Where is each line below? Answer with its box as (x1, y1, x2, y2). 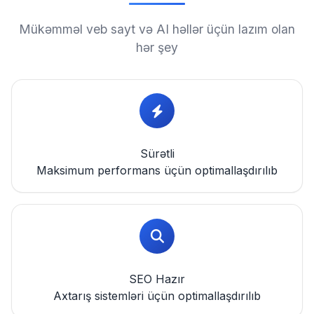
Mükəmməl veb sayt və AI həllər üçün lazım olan (19, 22, 295, 36)
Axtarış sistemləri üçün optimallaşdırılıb (53, 288, 261, 303)
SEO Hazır (129, 271, 185, 286)
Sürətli (139, 146, 175, 161)
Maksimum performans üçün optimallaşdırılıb (36, 163, 278, 178)
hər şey (136, 40, 178, 55)
